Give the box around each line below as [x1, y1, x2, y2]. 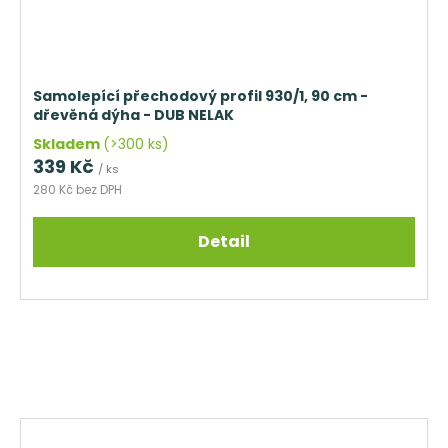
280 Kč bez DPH [33, 180, 122, 198]
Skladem [33, 133, 103, 154]
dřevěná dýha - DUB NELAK [33, 104, 234, 125]
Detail [198, 229, 250, 253]
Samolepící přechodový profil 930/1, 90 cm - [33, 85, 368, 106]
